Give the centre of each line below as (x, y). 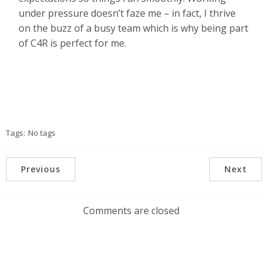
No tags (42, 133)
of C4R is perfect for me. (73, 43)
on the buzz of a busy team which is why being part (134, 28)
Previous (41, 169)
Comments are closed (131, 211)
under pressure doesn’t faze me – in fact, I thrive (127, 13)
